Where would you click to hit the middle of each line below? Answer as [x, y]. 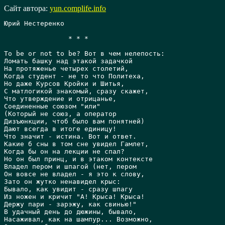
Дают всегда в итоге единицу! [60, 129]
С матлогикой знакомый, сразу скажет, [76, 91]
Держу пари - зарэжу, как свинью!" [70, 204]
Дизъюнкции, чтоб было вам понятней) [74, 121]
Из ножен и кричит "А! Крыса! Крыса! [74, 197]
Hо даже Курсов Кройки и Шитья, [64, 84]
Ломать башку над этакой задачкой [68, 61]
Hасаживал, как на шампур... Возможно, [78, 219]
